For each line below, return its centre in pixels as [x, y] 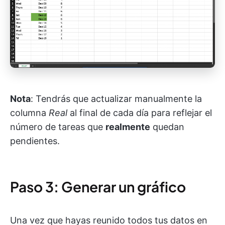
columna [29, 113]
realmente [128, 127]
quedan [167, 127]
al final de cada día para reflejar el [140, 113]
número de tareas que [58, 127]
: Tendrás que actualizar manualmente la [116, 98]
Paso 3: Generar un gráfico [98, 186]
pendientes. [35, 141]
